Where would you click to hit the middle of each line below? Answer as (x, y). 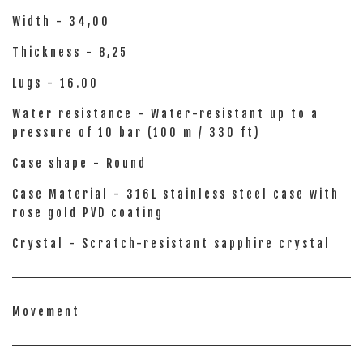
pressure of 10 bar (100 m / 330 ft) (137, 132)
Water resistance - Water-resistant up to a (166, 114)
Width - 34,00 (61, 21)
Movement (46, 312)
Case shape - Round (79, 163)
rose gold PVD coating (88, 213)
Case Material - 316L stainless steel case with (176, 194)
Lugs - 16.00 (56, 83)
